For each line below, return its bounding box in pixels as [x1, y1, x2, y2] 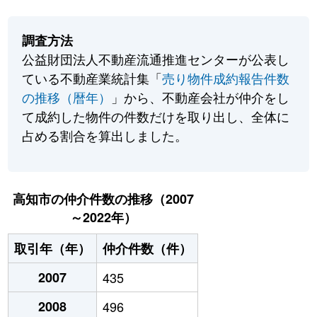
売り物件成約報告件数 [162, 69, 290, 88]
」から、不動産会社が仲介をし [111, 88, 290, 107]
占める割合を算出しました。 [22, 126, 188, 145]
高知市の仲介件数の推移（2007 [12, 190, 194, 209]
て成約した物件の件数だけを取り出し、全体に [22, 107, 290, 126]
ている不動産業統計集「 [22, 69, 163, 88]
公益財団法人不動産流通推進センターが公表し [22, 50, 290, 69]
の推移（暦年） [22, 88, 112, 107]
